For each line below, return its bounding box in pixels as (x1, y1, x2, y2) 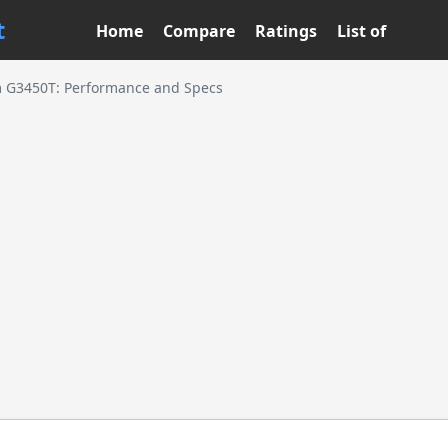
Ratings (255, 20, 317, 42)
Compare (163, 20, 235, 42)
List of (337, 20, 386, 42)
